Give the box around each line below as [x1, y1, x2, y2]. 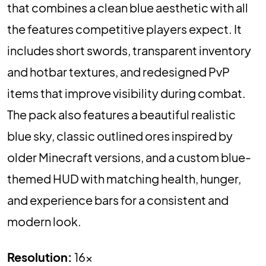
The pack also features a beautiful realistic [7, 107, 236, 122]
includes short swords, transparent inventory [7, 43, 251, 58]
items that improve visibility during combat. [7, 85, 246, 101]
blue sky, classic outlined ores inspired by [7, 128, 233, 144]
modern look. [7, 214, 81, 229]
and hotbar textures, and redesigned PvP [7, 64, 230, 80]
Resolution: [7, 249, 72, 265]
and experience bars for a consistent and [7, 192, 229, 208]
